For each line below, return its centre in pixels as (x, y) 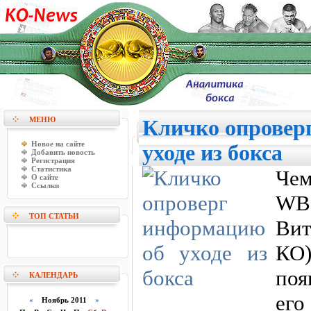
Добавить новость (63, 152)
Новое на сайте (58, 144)
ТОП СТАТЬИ (54, 216)
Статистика (51, 169)
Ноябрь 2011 (65, 300)
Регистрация (53, 160)
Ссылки (45, 185)
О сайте (45, 177)
